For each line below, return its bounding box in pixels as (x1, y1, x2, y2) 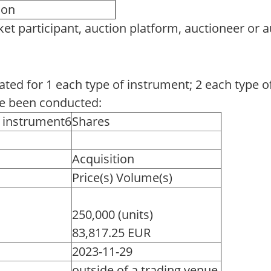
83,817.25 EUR (72, 224, 151, 241)
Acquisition (72, 150, 134, 167)
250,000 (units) (72, 206, 153, 223)
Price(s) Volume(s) (72, 169, 172, 186)
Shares (72, 113, 110, 129)
